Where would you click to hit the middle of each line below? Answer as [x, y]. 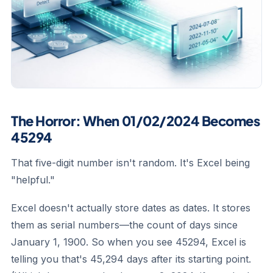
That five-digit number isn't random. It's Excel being [130, 163]
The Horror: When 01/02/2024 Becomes [136, 121]
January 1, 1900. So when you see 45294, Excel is [129, 242]
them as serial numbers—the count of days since [124, 225]
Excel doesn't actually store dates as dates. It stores [131, 208]
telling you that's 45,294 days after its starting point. [131, 259]
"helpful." [33, 180]
